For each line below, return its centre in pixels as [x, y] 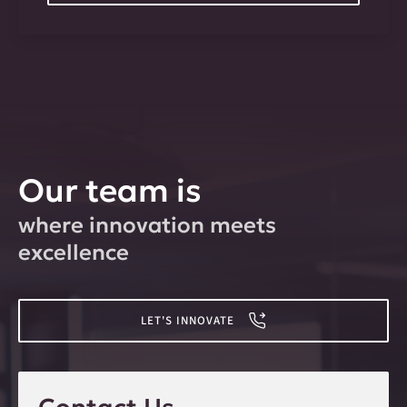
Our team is [110, 190]
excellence [74, 252]
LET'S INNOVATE [187, 320]
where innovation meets [147, 225]
